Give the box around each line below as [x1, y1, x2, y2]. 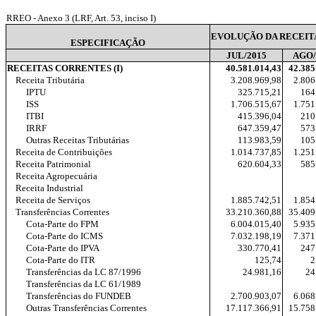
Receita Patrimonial [16, 159, 91, 169]
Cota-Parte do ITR [26, 255, 95, 265]
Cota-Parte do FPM [26, 219, 99, 229]
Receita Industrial [16, 183, 83, 193]
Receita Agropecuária [16, 171, 97, 181]
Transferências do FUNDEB [26, 291, 131, 301]
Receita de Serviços [16, 195, 90, 205]
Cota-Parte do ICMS [26, 231, 103, 241]
